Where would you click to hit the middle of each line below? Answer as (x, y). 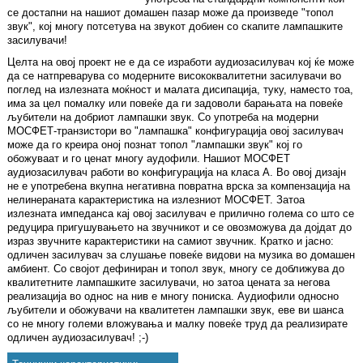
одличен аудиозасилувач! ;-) (78, 338)
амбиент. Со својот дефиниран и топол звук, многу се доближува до (176, 269)
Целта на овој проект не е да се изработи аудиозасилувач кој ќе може (181, 62)
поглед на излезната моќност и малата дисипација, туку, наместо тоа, (180, 90)
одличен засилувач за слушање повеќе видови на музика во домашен (181, 255)
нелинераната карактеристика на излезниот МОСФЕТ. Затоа (156, 200)
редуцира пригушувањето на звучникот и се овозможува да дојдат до (179, 228)
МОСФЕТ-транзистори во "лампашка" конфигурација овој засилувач (175, 131)
